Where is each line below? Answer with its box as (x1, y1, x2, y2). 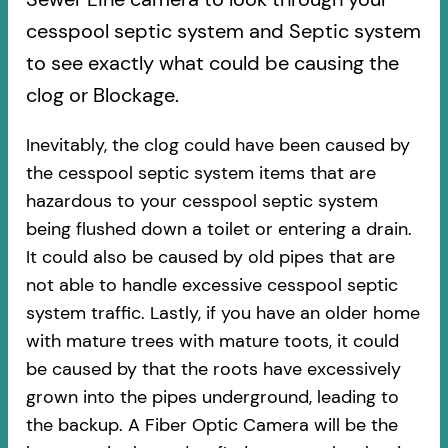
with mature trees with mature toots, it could (25, 328, 399, 353)
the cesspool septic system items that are (25, 160, 376, 185)
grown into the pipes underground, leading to (25, 384, 399, 409)
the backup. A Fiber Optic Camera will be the (25, 412, 398, 437)
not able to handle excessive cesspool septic (25, 272, 398, 297)
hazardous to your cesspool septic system (25, 188, 378, 213)
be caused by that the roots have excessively (25, 356, 401, 381)
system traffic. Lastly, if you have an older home (25, 300, 420, 325)
